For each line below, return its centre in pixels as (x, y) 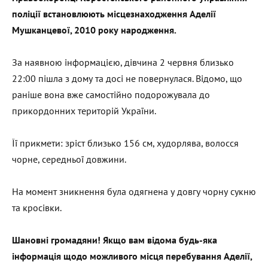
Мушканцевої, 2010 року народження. (94, 30)
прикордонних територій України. (84, 110)
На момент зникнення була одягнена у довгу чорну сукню (134, 191)
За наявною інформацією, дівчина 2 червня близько (123, 62)
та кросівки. (37, 207)
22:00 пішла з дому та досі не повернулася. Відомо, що (127, 78)
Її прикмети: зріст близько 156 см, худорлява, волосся (125, 143)
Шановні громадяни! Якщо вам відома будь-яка (115, 240)
